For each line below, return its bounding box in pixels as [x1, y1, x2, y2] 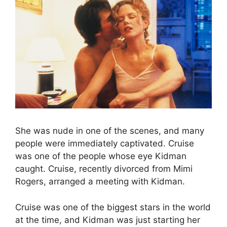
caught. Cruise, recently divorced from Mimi [15, 164, 193, 174]
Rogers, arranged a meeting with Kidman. [15, 176, 185, 187]
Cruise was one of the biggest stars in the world [15, 202, 211, 212]
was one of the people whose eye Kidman [15, 151, 186, 162]
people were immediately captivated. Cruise [15, 138, 194, 149]
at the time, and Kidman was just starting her [15, 214, 200, 225]
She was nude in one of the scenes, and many [15, 126, 204, 136]
